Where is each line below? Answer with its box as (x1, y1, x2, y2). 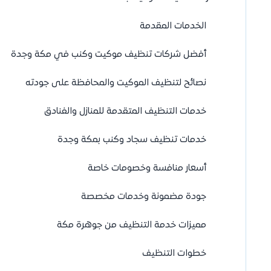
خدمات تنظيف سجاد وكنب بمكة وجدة (57, 134, 206, 146)
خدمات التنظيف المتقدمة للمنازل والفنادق (44, 106, 206, 117)
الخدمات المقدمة (140, 21, 206, 32)
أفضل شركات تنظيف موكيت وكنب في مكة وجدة (11, 49, 206, 60)
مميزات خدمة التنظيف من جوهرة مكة (57, 220, 206, 231)
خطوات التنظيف (142, 248, 206, 260)
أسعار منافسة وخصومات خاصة (88, 163, 206, 174)
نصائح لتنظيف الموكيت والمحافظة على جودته (25, 77, 206, 89)
